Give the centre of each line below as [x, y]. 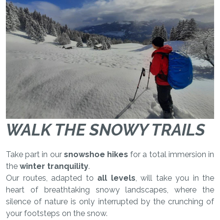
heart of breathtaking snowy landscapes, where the [110, 190]
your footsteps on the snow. [57, 213]
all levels [116, 178]
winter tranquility [54, 166]
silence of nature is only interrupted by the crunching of [110, 201]
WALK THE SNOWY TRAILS [106, 130]
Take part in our [35, 154]
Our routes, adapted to [52, 178]
